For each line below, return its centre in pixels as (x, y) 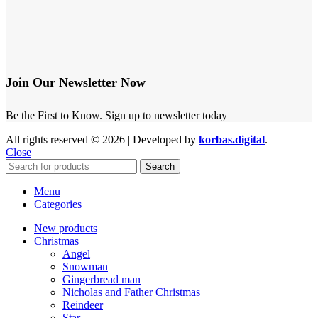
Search (160, 166)
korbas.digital (232, 139)
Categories (58, 204)
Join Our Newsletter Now (76, 82)
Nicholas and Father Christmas (131, 292)
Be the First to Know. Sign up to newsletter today (116, 115)
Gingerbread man (102, 279)
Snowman (85, 266)
